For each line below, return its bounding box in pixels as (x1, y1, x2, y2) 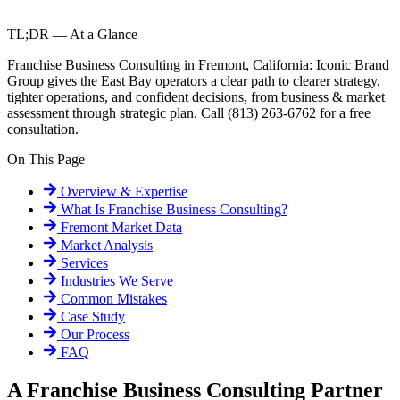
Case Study (57, 309, 125, 325)
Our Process (57, 327, 129, 343)
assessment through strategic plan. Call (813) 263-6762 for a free (7, 105, 371, 121)
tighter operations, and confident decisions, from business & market (7, 89, 385, 105)
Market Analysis (57, 237, 153, 254)
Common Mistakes (57, 291, 167, 307)
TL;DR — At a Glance (7, 27, 137, 43)
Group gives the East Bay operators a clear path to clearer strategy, (7, 73, 380, 89)
